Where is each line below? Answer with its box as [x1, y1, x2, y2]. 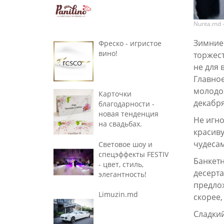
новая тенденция [98, 108, 158, 118]
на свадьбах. [98, 118, 142, 128]
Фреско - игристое [98, 38, 161, 48]
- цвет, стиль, [98, 159, 143, 169]
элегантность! [98, 169, 146, 179]
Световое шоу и [98, 139, 152, 149]
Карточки [98, 88, 131, 98]
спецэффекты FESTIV [98, 149, 168, 159]
